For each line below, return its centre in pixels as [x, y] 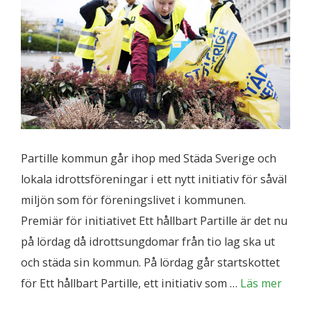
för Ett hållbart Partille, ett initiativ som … [131, 283]
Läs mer [261, 283]
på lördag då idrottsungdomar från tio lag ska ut [148, 241]
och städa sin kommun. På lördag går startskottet [150, 262]
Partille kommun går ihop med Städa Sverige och [149, 158]
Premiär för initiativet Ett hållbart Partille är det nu [154, 220]
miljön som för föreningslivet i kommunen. [133, 200]
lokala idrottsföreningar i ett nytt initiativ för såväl [154, 179]
